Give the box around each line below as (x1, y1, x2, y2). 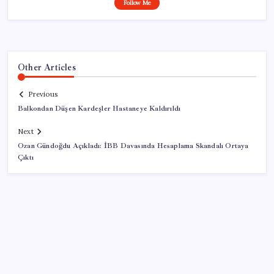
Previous (28, 90, 57, 99)
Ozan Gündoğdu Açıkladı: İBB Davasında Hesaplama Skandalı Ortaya (18, 141, 249, 151)
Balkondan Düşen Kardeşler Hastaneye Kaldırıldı (18, 104, 181, 114)
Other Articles (18, 61, 76, 73)
